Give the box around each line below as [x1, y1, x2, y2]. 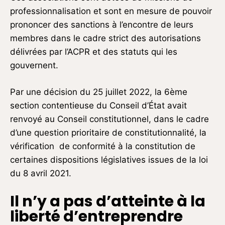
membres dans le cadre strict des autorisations [10, 33, 201, 44]
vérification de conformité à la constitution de [10, 141, 195, 152]
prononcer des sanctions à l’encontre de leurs [10, 20, 193, 30]
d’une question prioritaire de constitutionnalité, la [10, 128, 206, 138]
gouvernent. [10, 60, 58, 71]
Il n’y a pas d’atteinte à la [10, 191, 205, 212]
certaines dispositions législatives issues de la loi [10, 155, 208, 165]
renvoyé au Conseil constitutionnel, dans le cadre [10, 114, 209, 125]
